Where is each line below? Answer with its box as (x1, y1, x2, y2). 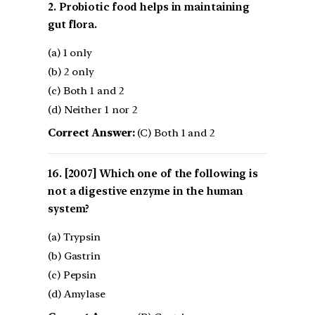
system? (48, 202, 90, 216)
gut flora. (48, 18, 98, 32)
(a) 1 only (48, 46, 92, 60)
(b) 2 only (48, 65, 94, 79)
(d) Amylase (48, 287, 105, 300)
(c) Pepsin (48, 268, 96, 281)
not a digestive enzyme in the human (48, 185, 243, 198)
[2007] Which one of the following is (64, 167, 259, 181)
